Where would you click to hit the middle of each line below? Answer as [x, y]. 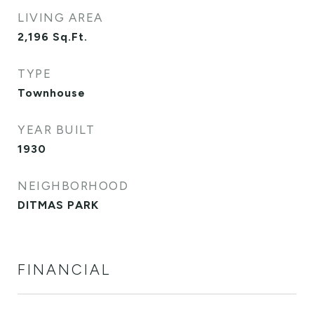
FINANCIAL [64, 269]
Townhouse [52, 93]
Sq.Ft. [70, 37]
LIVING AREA [61, 18]
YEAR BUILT [56, 130]
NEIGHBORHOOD [73, 186]
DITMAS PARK [58, 205]
